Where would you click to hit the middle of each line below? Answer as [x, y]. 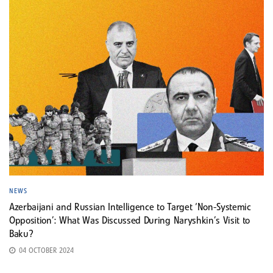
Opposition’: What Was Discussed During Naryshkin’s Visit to [130, 221]
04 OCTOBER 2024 [45, 251]
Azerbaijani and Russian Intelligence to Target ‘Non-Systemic [130, 207]
